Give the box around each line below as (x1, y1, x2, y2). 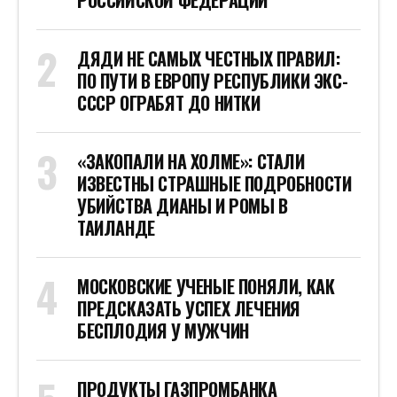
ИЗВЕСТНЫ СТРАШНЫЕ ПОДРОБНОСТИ (77, 170, 352, 198)
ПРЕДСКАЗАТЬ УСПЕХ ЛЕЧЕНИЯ (77, 295, 300, 323)
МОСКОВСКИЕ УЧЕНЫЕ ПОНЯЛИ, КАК (77, 273, 335, 300)
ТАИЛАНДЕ (77, 214, 155, 242)
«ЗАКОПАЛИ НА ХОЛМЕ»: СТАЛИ (77, 148, 305, 175)
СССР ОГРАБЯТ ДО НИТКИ (77, 90, 261, 117)
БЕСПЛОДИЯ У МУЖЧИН (77, 317, 249, 345)
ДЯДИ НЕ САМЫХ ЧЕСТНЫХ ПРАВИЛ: (77, 45, 340, 73)
